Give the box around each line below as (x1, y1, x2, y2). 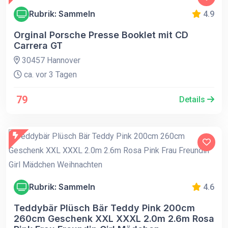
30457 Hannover (20, 55, 80, 65)
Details (179, 94, 207, 104)
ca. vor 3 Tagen (22, 69, 77, 79)
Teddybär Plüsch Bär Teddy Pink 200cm (14, 202, 195, 213)
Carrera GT (14, 40, 63, 51)
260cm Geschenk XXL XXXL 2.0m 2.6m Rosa (14, 213, 214, 224)
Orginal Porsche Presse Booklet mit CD (14, 29, 188, 40)
